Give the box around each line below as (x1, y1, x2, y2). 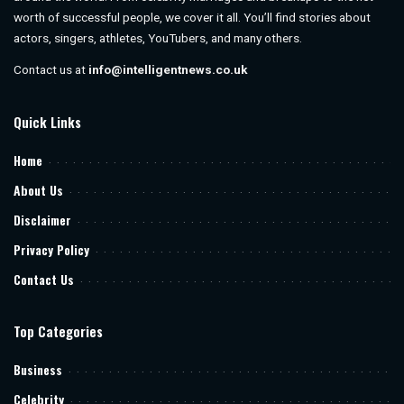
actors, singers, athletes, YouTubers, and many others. (14, 31, 302, 46)
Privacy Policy (14, 240, 89, 260)
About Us (14, 180, 63, 200)
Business (14, 360, 62, 380)
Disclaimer (14, 210, 71, 230)
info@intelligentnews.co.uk (88, 62, 248, 78)
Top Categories (14, 321, 103, 342)
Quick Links (14, 112, 81, 133)
